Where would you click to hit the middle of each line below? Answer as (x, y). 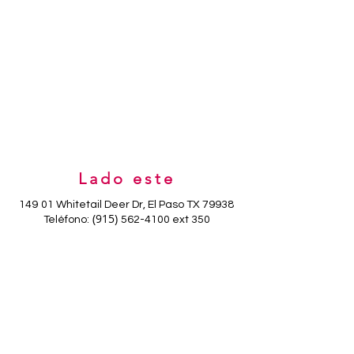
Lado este (126, 179)
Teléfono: (66, 220)
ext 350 (190, 220)
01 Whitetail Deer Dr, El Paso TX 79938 (137, 205)
